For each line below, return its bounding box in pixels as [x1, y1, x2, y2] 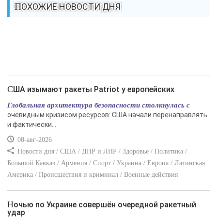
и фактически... [7, 121, 56, 128]
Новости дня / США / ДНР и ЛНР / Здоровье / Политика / [15, 148, 187, 155]
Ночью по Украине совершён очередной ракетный [7, 200, 14, 209]
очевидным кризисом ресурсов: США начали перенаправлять [7, 111, 207, 119]
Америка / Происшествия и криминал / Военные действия [7, 171, 178, 178]
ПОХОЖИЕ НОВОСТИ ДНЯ [21, 1, 121, 12]
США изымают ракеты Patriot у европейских [13, 85, 174, 94]
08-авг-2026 [15, 136, 52, 143]
